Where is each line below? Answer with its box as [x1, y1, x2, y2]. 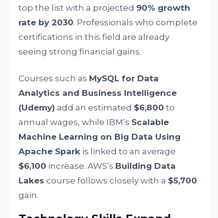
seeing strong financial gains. [18, 47, 142, 56]
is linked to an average [80, 146, 176, 156]
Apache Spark [18, 146, 81, 156]
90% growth [136, 3, 191, 13]
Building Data [115, 161, 176, 171]
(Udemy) [18, 103, 55, 112]
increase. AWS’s [46, 161, 116, 171]
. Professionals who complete [73, 18, 198, 27]
